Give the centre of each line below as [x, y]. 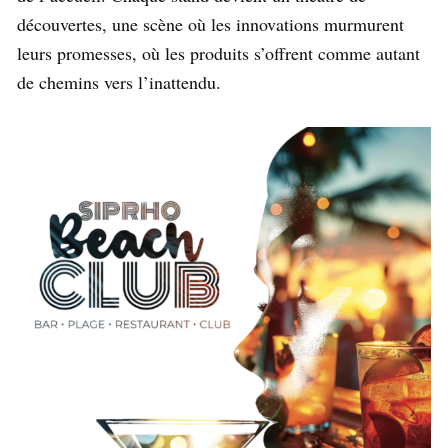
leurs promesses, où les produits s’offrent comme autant [218, 53]
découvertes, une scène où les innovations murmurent [210, 24]
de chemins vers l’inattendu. [122, 82]
